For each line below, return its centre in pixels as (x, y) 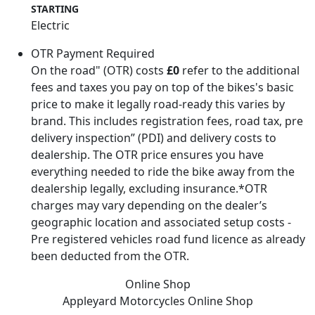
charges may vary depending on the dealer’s (149, 205)
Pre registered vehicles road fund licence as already (168, 239)
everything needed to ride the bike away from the (163, 171)
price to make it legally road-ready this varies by (158, 104)
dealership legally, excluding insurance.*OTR (149, 188)
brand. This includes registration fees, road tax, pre (167, 121)
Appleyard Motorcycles (125, 301)
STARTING (55, 8)
